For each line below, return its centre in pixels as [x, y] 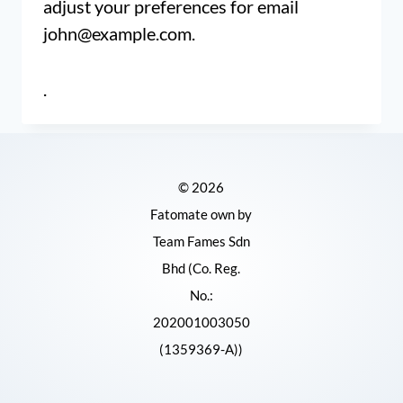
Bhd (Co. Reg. [201, 268]
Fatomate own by [201, 214]
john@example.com [117, 33]
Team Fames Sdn [201, 241]
